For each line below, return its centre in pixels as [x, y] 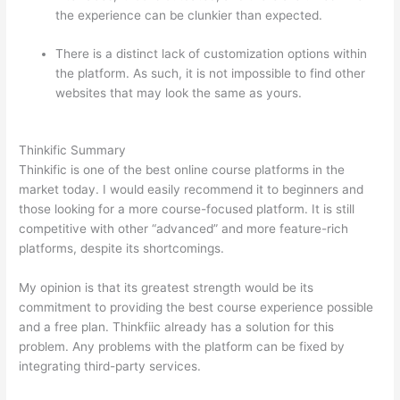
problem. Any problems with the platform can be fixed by [182, 347]
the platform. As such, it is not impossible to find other [211, 73]
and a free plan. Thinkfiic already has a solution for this [177, 327]
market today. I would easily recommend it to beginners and [192, 190]
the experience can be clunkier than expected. [189, 16]
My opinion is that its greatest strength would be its [167, 288]
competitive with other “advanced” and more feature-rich [184, 229]
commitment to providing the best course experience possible [196, 308]
